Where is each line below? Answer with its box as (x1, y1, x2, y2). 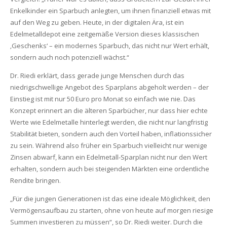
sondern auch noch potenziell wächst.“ (10, 53, 129, 62)
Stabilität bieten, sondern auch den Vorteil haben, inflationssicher (10, 129, 212, 138)
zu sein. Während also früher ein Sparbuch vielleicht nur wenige (10, 141, 207, 150)
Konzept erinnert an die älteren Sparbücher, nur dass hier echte (10, 106, 208, 115)
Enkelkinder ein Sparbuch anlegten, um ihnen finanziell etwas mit (10, 6, 211, 15)
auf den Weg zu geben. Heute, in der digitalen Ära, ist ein (10, 18, 184, 27)
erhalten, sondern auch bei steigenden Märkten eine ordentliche (10, 164, 209, 173)
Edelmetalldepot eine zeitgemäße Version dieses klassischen (10, 29, 199, 39)
